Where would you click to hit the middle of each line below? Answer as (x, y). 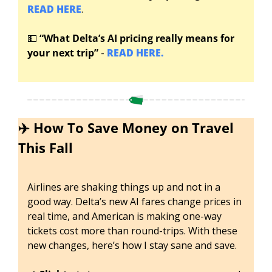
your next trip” (64, 53)
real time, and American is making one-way (124, 216)
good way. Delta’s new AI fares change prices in (134, 201)
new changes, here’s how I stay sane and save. (133, 245)
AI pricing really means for (171, 39)
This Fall (46, 147)
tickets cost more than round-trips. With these (132, 230)
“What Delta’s (72, 39)
